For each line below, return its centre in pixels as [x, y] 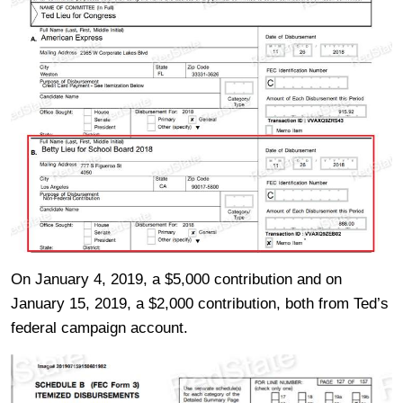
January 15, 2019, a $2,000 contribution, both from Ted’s [200, 304]
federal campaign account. [99, 328]
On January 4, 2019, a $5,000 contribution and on [176, 280]
